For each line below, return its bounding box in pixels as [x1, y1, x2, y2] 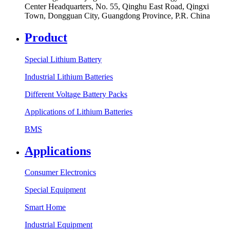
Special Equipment [25, 185, 86, 195]
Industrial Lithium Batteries [25, 72, 113, 81]
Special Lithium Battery [25, 54, 102, 64]
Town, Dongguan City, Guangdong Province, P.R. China [25, 11, 210, 20]
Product [25, 30, 67, 44]
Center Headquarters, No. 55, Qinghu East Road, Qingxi [25, 2, 209, 11]
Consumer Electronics [25, 168, 96, 177]
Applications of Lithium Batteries [25, 107, 132, 116]
